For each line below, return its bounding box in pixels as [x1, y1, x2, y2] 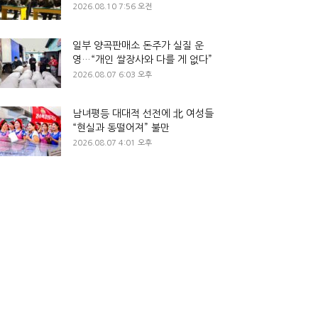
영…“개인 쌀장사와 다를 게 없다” [72, 55, 212, 65]
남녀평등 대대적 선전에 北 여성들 [72, 109, 214, 119]
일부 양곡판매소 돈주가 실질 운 [72, 40, 204, 50]
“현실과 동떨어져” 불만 [72, 123, 170, 133]
